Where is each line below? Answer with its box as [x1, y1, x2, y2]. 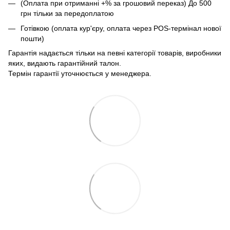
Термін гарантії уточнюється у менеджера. [8, 69, 151, 78]
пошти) [21, 34, 44, 43]
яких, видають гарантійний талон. [8, 59, 121, 68]
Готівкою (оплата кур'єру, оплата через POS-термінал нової [21, 24, 221, 32]
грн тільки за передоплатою [21, 9, 114, 18]
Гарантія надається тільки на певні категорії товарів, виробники [8, 49, 221, 57]
